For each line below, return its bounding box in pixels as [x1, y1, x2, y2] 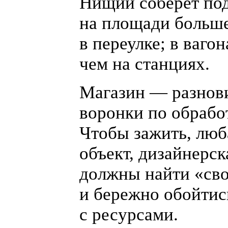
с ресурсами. [79, 205, 178, 224]
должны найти [79, 164, 190, 184]
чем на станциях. [79, 54, 210, 74]
